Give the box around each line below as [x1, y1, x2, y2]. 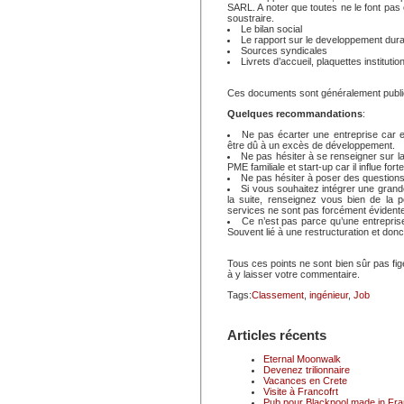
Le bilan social [241, 23, 302, 34]
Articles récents [227, 327, 326, 343]
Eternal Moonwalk [263, 353, 341, 364]
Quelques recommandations [227, 108, 363, 119]
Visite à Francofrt [263, 386, 338, 397]
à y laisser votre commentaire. [227, 269, 360, 280]
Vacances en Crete [263, 375, 347, 386]
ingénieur [309, 289, 348, 300]
